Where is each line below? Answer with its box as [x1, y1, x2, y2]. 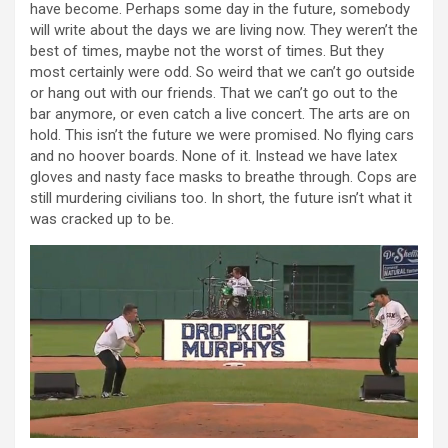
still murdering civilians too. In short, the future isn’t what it [30, 189, 412, 208]
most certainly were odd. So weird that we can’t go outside [30, 63, 415, 82]
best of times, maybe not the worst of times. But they [30, 42, 384, 61]
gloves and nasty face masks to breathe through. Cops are [30, 168, 417, 187]
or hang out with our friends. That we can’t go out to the [30, 84, 398, 103]
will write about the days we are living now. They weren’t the [30, 21, 418, 40]
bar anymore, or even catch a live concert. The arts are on [30, 105, 410, 124]
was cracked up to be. [30, 210, 174, 229]
